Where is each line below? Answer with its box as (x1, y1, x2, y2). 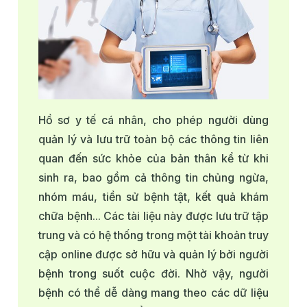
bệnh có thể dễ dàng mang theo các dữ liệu (38, 286, 269, 299)
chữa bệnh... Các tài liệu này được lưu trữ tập (38, 209, 269, 223)
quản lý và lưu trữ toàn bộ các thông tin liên (38, 132, 269, 146)
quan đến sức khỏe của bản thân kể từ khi (38, 151, 269, 165)
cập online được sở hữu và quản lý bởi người (38, 247, 269, 261)
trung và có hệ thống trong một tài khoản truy (38, 228, 269, 242)
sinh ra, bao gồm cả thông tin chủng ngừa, (38, 171, 269, 184)
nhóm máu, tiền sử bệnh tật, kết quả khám (38, 190, 269, 204)
